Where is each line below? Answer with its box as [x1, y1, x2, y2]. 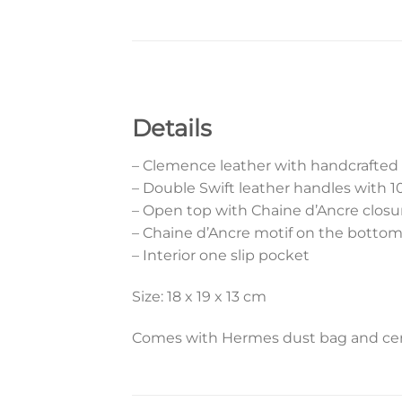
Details [132, 114, 212, 143]
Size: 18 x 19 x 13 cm [132, 288, 267, 306]
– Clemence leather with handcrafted [132, 157, 398, 175]
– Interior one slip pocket [132, 247, 310, 265]
